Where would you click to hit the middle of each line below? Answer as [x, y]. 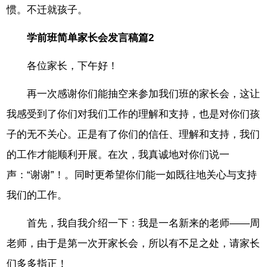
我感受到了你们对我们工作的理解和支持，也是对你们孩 [133, 114]
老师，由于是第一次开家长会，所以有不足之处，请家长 [133, 243]
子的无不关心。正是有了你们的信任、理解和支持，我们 [133, 134]
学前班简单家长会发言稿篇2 [91, 38]
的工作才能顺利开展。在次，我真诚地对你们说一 [118, 154]
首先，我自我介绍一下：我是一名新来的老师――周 [144, 223]
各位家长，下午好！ [73, 66]
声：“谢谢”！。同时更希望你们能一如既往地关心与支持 [132, 175]
